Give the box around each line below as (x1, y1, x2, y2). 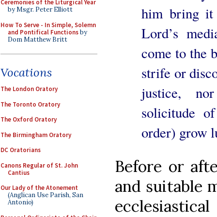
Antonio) (8, 198, 33, 206)
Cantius (8, 168, 30, 177)
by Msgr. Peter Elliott (8, 5, 73, 14)
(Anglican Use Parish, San (8, 191, 83, 199)
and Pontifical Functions (8, 28, 78, 36)
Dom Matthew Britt (8, 35, 67, 44)
